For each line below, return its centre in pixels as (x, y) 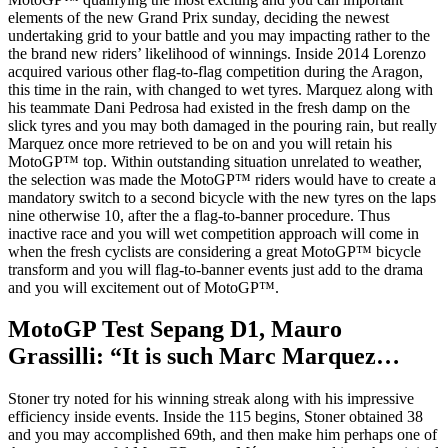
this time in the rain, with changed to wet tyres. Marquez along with (220, 89)
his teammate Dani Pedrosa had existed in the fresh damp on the (209, 107)
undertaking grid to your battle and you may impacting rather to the (219, 35)
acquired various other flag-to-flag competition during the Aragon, (215, 71)
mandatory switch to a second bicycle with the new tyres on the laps (222, 197)
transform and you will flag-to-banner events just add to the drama (215, 269)
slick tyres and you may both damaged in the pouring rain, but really (222, 125)
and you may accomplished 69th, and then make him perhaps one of (222, 435)
